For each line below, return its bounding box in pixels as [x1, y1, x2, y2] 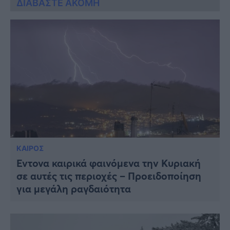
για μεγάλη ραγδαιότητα [16, 181, 131, 196]
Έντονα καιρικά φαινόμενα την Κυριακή [16, 156, 201, 170]
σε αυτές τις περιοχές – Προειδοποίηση [16, 168, 201, 183]
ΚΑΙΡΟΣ [16, 143, 44, 152]
